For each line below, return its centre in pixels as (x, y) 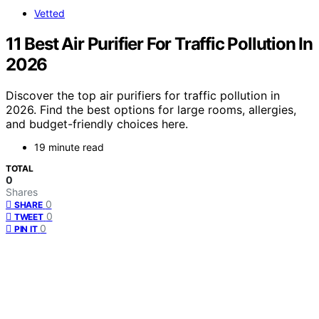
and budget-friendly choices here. (97, 124)
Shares (22, 192)
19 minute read (69, 147)
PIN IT (26, 229)
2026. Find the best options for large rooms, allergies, (151, 110)
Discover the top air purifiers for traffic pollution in (143, 96)
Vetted (49, 13)
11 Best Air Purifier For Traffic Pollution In (159, 43)
